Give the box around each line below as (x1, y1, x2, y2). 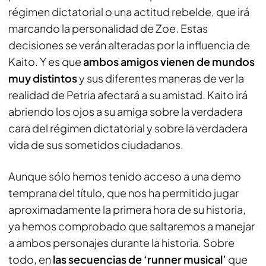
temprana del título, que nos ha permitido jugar (8, 186, 239, 199)
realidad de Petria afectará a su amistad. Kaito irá (8, 88, 248, 102)
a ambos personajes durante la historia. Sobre (8, 236, 235, 249)
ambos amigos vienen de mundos (83, 55, 255, 68)
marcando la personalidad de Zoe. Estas (8, 21, 208, 35)
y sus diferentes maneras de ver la (77, 71, 244, 85)
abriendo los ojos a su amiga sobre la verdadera (8, 104, 243, 118)
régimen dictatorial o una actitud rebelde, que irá (8, 5, 249, 18)
